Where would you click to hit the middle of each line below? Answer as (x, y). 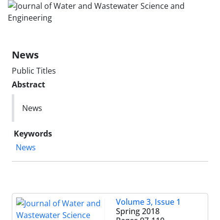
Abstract (28, 84)
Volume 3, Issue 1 (148, 202)
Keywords (33, 134)
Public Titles (34, 71)
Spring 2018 (138, 211)
